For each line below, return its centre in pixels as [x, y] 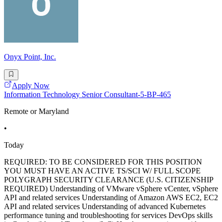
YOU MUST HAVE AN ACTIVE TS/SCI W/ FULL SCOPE [102, 171]
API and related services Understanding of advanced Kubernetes [105, 207]
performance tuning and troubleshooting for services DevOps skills [108, 216]
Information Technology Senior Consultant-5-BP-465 [87, 95]
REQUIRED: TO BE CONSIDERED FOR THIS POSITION [103, 162]
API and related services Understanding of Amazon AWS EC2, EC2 [111, 198]
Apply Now [31, 86]
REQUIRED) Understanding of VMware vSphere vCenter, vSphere [111, 189]
